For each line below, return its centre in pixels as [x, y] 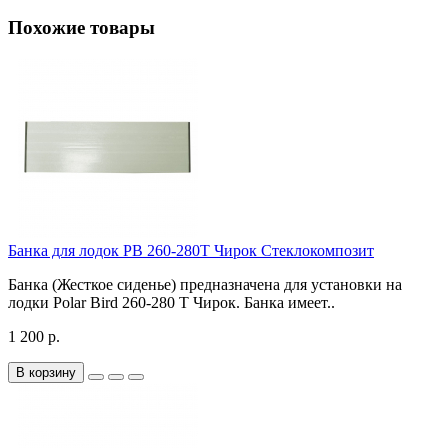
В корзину [46, 372]
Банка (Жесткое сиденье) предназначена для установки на [205, 284]
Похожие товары [81, 28]
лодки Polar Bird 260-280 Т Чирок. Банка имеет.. [171, 302]
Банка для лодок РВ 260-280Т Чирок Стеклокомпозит [191, 250]
